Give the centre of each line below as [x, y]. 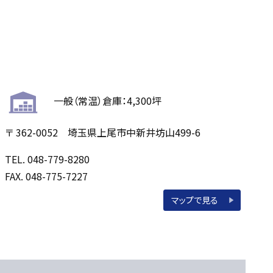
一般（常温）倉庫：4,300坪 [108, 100]
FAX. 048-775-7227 [47, 176]
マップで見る [195, 200]
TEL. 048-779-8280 [48, 159]
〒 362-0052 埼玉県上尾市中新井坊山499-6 [103, 132]
